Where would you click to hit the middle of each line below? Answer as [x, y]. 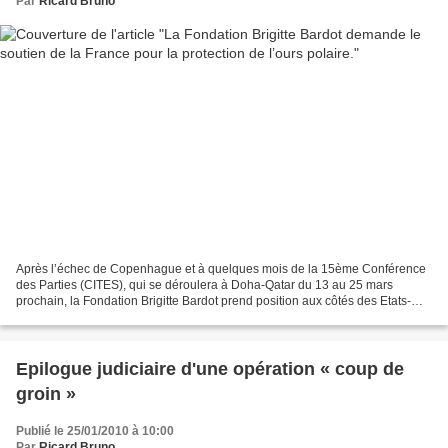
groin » [46, 393]
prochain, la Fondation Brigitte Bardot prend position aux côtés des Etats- [213, 300]
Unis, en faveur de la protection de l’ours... [130, 316]
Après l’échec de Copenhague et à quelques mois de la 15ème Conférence [221, 268]
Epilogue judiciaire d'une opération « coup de [210, 368]
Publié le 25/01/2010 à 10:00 [95, 430]
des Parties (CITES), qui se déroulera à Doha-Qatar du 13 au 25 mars [204, 284]
